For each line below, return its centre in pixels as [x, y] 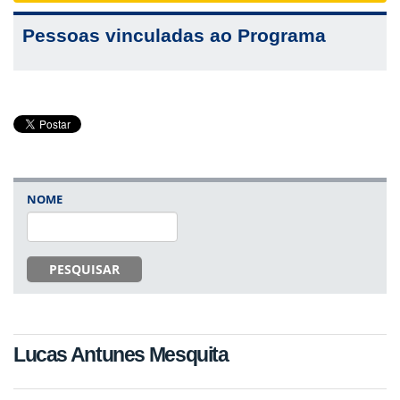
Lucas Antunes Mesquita [121, 354]
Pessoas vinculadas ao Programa [174, 35]
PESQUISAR [84, 269]
